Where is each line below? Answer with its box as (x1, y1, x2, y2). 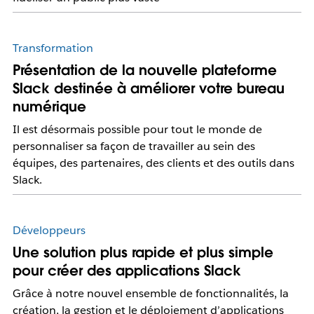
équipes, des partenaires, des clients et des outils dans (12, 156, 294, 171)
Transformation (12, 41, 93, 56)
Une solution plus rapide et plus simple (12, 243, 273, 262)
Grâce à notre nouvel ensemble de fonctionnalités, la (12, 286, 289, 301)
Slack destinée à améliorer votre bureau (12, 79, 285, 98)
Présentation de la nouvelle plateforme (12, 61, 277, 80)
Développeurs (12, 223, 86, 238)
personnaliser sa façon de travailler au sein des (12, 139, 255, 154)
